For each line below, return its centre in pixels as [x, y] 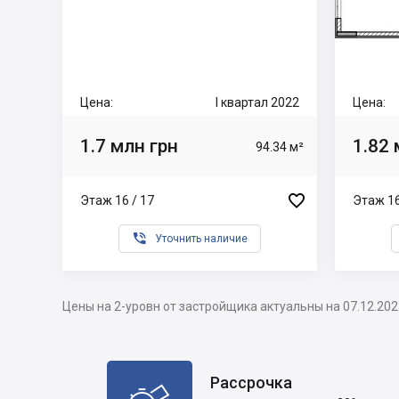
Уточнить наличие [201, 239]
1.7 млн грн [129, 146]
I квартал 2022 [257, 102]
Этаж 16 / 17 [117, 200]
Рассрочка [251, 382]
